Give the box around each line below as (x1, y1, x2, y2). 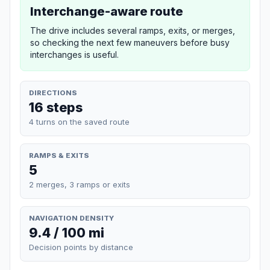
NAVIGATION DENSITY (29, 213, 114, 222)
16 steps (29, 99, 83, 115)
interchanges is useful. (30, 49, 119, 60)
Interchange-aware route (30, 4, 183, 19)
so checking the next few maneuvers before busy (30, 37, 230, 48)
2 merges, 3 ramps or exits (29, 179, 130, 189)
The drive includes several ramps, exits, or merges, (30, 25, 235, 36)
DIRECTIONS (29, 88, 77, 97)
